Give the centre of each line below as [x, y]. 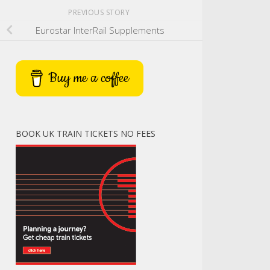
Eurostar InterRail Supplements [100, 30]
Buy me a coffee [89, 78]
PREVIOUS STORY [100, 12]
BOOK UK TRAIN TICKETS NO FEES [86, 133]
